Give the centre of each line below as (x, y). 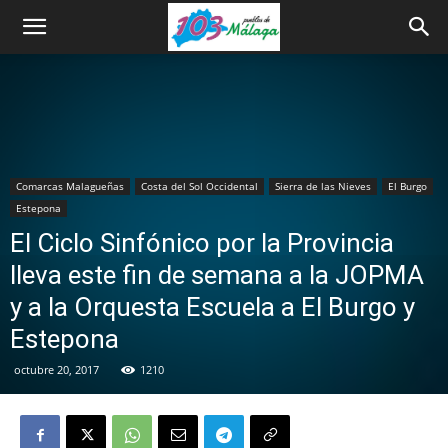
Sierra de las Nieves (323, 186)
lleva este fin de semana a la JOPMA (217, 275)
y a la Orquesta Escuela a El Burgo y (212, 307)
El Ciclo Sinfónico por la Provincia (202, 243)
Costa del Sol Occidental (199, 186)
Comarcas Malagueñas (70, 186)
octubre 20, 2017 (56, 369)
